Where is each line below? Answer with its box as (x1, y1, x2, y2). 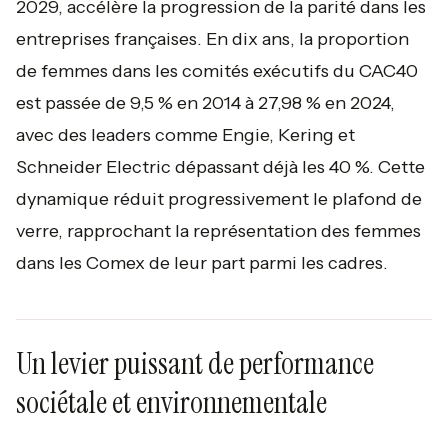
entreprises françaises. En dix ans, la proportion (16, 28, 409, 50)
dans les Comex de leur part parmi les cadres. (16, 252, 388, 274)
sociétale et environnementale (16, 383, 327, 422)
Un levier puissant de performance (16, 344, 374, 383)
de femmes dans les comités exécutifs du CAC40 (16, 60, 418, 82)
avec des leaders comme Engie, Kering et (16, 124, 355, 146)
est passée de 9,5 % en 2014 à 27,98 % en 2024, (16, 92, 395, 114)
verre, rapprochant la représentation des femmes (16, 220, 421, 242)
